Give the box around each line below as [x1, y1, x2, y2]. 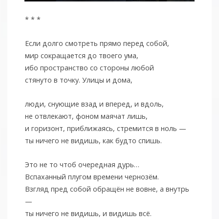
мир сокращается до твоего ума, [24, 51, 138, 61]
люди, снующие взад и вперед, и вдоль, [24, 99, 164, 109]
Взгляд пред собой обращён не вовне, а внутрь [24, 184, 189, 194]
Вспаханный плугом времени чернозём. [24, 172, 159, 182]
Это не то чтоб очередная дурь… [24, 160, 139, 170]
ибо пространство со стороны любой [24, 63, 154, 73]
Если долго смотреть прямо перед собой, [24, 39, 169, 48]
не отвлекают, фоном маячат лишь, [24, 111, 148, 121]
